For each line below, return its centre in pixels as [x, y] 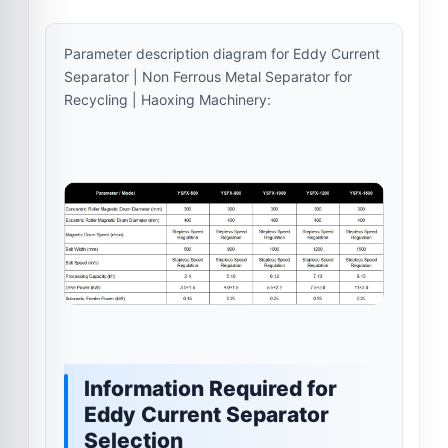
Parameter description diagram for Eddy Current [222, 53]
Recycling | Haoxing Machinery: [167, 99]
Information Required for [210, 388]
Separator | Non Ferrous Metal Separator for [208, 76]
